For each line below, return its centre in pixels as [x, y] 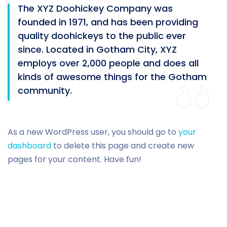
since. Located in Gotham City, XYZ [97, 50]
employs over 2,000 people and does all [108, 63]
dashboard [29, 146]
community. [45, 91]
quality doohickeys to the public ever [102, 36]
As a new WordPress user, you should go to [93, 132]
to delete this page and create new [123, 146]
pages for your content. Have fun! [74, 160]
